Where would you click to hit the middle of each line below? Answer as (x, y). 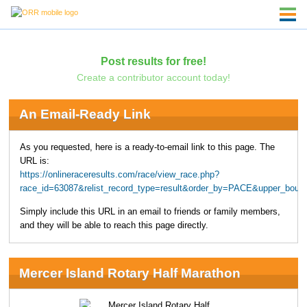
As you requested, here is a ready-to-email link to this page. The (147, 147)
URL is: (34, 161)
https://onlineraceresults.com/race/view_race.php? (119, 174)
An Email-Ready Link (85, 114)
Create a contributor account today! (153, 77)
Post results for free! (153, 61)
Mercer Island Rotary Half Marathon (130, 273)
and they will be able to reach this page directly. (114, 226)
